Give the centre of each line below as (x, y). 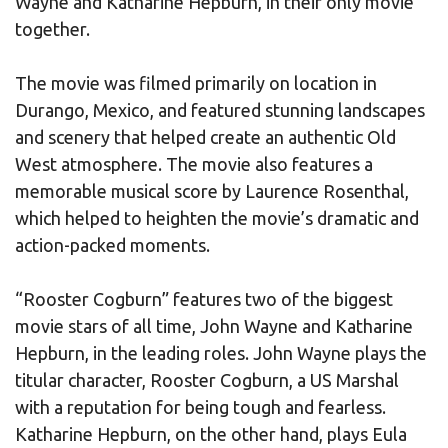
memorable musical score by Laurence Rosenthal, (212, 190)
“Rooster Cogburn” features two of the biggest (204, 298)
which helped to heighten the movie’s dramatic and (217, 217)
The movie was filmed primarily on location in (196, 82)
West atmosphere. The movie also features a (194, 163)
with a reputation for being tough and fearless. (200, 406)
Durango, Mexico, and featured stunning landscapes (220, 109)
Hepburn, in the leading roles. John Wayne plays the (221, 352)
